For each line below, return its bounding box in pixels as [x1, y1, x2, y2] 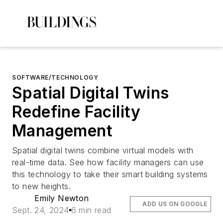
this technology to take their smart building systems [12, 169, 208, 179]
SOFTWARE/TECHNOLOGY [12, 74, 99, 81]
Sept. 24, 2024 [12, 205, 69, 215]
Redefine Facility [12, 102, 141, 121]
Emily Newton [34, 193, 89, 203]
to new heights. [12, 181, 71, 191]
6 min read [71, 205, 111, 215]
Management [12, 121, 112, 140]
